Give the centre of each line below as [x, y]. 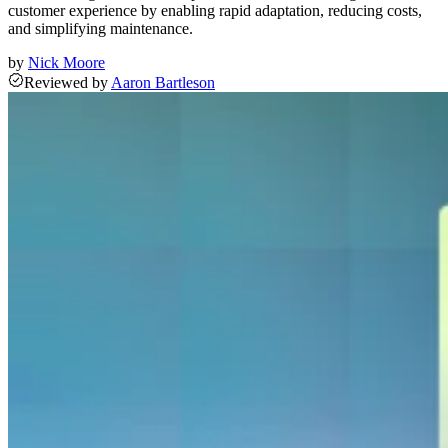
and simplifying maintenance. [100, 29]
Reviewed [56, 83]
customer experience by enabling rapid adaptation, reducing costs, [215, 11]
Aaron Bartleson [163, 83]
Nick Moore [66, 63]
